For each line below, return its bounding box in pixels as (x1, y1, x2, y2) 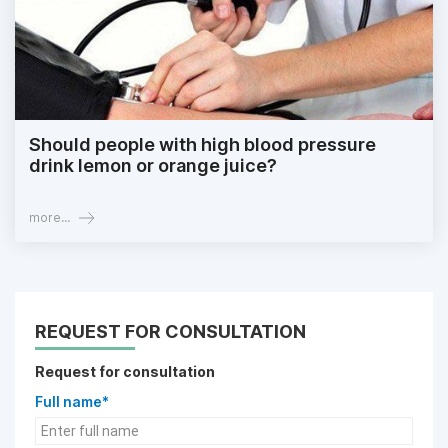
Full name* (35, 393, 109, 411)
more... (29, 210, 70, 226)
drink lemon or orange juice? (29, 155, 277, 177)
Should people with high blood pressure (29, 134, 376, 156)
